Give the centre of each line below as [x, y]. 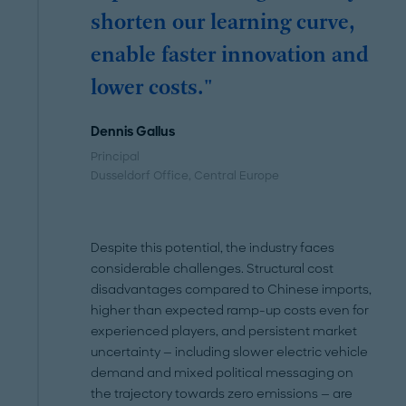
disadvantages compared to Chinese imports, [232, 289]
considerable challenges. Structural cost [213, 268]
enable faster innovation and [230, 56]
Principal [116, 156]
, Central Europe [234, 175]
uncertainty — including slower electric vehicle [230, 352]
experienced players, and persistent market [224, 331]
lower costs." [152, 88]
